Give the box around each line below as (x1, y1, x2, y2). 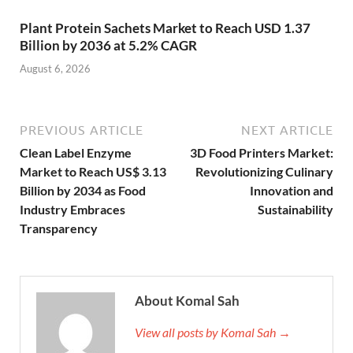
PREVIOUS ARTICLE (20, 122, 143, 137)
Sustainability (258, 201, 333, 217)
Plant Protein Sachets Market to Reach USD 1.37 (20, 20, 310, 37)
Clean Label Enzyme (20, 144, 132, 160)
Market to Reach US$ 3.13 (20, 163, 166, 179)
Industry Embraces (20, 201, 125, 217)
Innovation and (250, 182, 333, 198)
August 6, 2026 (20, 61, 91, 75)
